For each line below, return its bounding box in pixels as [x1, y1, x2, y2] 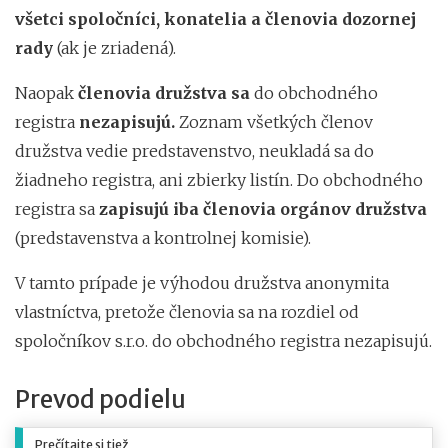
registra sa [15, 198, 99, 219]
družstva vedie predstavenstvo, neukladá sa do [15, 140, 374, 161]
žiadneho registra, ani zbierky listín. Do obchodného [15, 169, 423, 190]
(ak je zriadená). [57, 37, 176, 58]
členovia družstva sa [74, 82, 250, 103]
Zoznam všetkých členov [175, 111, 373, 132]
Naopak [15, 82, 74, 103]
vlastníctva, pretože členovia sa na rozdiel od [15, 301, 359, 322]
